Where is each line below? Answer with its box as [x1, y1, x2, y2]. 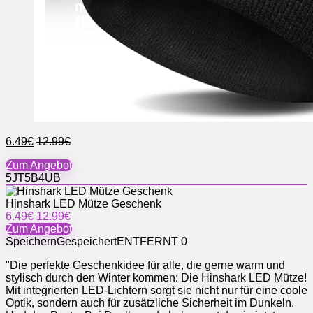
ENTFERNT [117, 235, 178, 247]
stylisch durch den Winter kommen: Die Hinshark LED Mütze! [6, 271, 307, 284]
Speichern [6, 235, 57, 247]
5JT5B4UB [6, 171, 61, 184]
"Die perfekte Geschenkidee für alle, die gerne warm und [6, 259, 285, 271]
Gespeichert [57, 235, 117, 247]
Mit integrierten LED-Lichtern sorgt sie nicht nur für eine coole [6, 284, 307, 296]
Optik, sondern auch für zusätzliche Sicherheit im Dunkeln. [6, 296, 294, 309]
